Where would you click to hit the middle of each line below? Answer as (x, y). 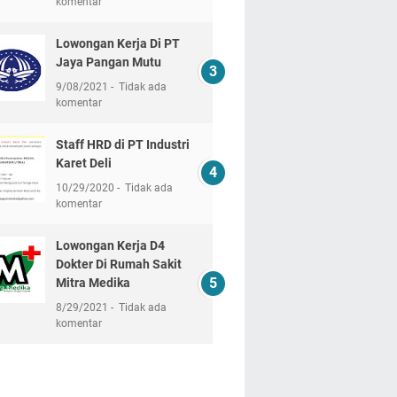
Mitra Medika (93, 283)
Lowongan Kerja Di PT (117, 43)
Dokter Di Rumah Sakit (118, 264)
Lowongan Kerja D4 (110, 245)
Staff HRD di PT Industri (122, 144)
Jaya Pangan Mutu (108, 62)
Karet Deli (83, 163)
